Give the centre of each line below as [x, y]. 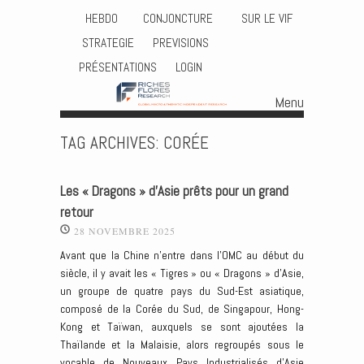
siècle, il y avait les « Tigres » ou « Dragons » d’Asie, [182, 273]
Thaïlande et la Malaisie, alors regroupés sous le [182, 345]
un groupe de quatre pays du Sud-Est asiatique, [182, 291]
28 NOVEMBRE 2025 [125, 230]
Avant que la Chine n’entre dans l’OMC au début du [182, 256]
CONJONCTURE [180, 18]
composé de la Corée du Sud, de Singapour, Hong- [182, 309]
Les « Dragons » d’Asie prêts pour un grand [174, 191]
